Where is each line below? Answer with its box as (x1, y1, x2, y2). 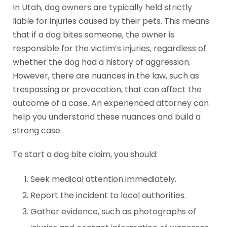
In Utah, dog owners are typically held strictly (13, 2, 192, 13)
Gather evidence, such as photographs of (30, 206, 196, 217)
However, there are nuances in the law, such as (13, 70, 199, 82)
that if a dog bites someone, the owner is (13, 29, 174, 41)
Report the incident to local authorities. (30, 190, 186, 201)
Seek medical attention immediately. (30, 173, 176, 185)
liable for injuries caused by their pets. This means (13, 15, 209, 27)
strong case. (13, 125, 62, 136)
